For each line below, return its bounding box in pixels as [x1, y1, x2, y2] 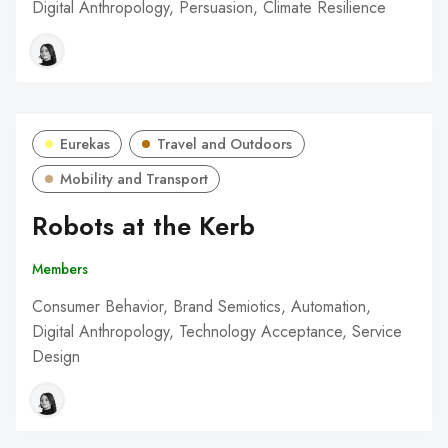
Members [32, 259, 88, 280]
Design [32, 344, 80, 368]
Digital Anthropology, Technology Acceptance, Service [32, 319, 402, 343]
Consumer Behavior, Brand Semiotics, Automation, [32, 294, 371, 318]
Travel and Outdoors [157, 134, 293, 155]
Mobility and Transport [59, 168, 208, 189]
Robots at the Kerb [32, 207, 255, 245]
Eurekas [59, 134, 110, 155]
